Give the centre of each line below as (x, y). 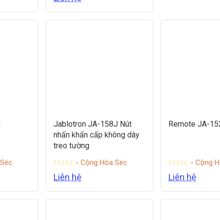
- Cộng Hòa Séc (101, 163)
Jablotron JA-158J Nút (92, 124)
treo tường (71, 146)
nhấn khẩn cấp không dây (96, 135)
